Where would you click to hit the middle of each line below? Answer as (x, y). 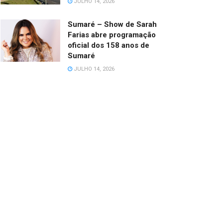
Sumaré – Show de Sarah (112, 24)
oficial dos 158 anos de (109, 45)
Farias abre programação (112, 35)
